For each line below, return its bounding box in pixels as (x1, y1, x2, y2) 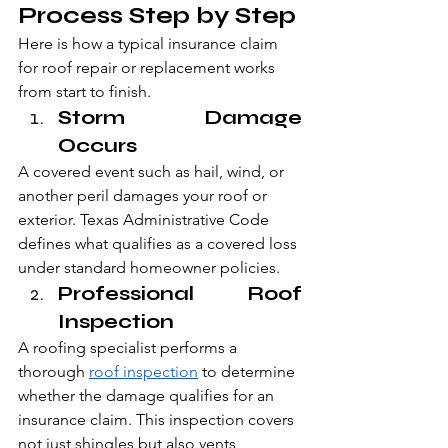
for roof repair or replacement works (18, 58, 279, 78)
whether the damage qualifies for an (18, 386, 278, 406)
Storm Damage (58, 105, 302, 131)
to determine (198, 362, 299, 382)
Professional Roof (58, 281, 302, 307)
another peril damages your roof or (18, 186, 271, 206)
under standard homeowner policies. (18, 258, 280, 278)
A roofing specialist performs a (18, 338, 241, 358)
